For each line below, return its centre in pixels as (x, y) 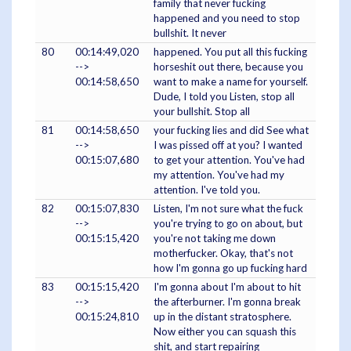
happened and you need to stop (227, 18)
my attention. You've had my (219, 174)
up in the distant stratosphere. (223, 316)
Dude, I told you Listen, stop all (224, 96)
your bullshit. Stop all (202, 111)
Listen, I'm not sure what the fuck (228, 208)
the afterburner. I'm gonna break (227, 301)
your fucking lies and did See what (231, 130)
